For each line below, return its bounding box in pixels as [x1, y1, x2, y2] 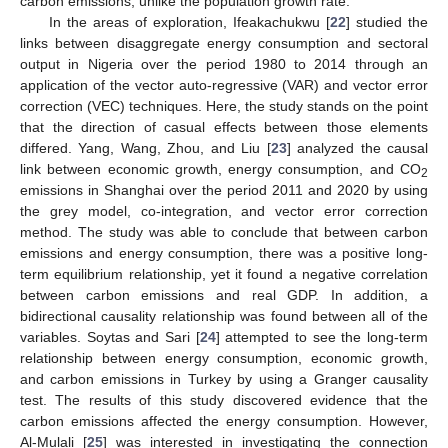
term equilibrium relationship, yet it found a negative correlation [20, 265, 428, 282]
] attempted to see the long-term [215, 328, 429, 345]
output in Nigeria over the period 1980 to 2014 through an [20, 55, 428, 72]
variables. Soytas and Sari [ [20, 328, 200, 345]
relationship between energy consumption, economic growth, [20, 349, 428, 366]
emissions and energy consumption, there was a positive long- [20, 244, 428, 261]
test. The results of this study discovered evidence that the [20, 391, 428, 408]
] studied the [345, 13, 429, 30]
